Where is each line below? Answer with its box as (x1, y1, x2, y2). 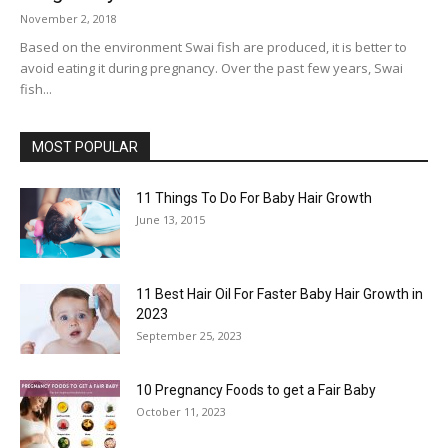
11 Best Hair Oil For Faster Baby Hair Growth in (136, 286, 423, 302)
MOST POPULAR (32, 139, 138, 155)
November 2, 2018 (20, 11, 117, 26)
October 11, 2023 (136, 404, 226, 419)
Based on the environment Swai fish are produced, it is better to (20, 38, 407, 56)
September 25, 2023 (136, 328, 242, 343)
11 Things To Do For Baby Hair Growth (136, 190, 372, 206)
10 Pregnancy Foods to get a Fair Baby (136, 382, 376, 398)
